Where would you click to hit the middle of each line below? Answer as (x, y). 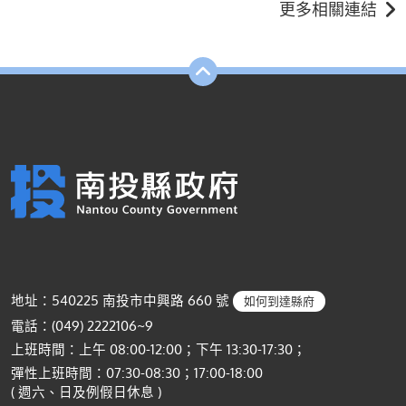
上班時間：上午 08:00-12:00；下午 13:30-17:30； (159, 349)
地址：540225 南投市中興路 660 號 (122, 300)
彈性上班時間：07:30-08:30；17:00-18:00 (137, 373)
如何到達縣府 (279, 301)
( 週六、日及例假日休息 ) (86, 392)
